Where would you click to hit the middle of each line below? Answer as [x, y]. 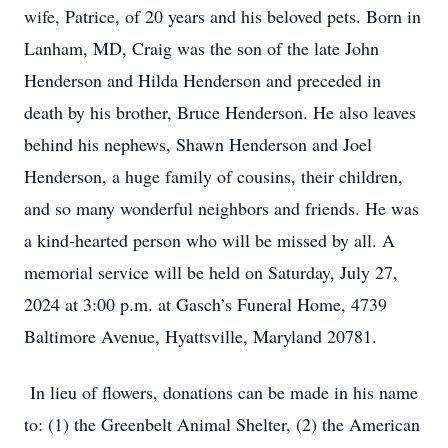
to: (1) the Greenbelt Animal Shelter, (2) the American [222, 424]
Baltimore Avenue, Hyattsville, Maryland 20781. [200, 336]
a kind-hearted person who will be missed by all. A [209, 240]
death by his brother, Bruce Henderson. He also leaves [220, 112]
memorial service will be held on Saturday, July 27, [211, 272]
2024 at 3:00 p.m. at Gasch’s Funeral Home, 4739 [205, 304]
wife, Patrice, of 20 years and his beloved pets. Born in [222, 16]
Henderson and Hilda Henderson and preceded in [202, 80]
